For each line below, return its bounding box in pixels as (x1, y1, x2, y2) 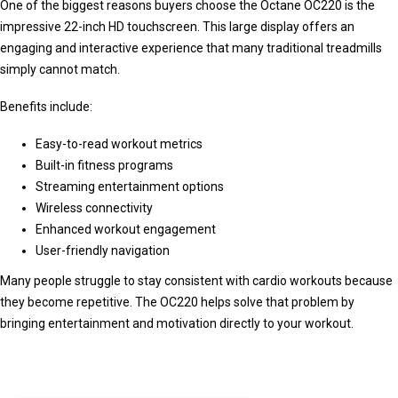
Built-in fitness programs (36, 158, 173, 173)
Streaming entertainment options (36, 179, 224, 195)
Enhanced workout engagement (36, 222, 216, 237)
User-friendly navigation (36, 243, 170, 259)
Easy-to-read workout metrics (36, 137, 203, 152)
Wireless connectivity (36, 201, 153, 216)
